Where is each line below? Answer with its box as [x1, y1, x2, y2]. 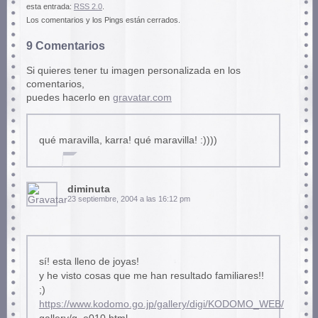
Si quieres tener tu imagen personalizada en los [26, 65, 241, 76]
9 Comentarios [26, 38, 105, 52]
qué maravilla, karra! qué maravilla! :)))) [38, 135, 217, 146]
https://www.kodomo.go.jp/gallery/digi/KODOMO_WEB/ [38, 299, 284, 310]
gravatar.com [112, 92, 172, 103]
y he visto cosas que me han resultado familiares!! [38, 270, 264, 282]
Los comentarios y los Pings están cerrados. [26, 16, 180, 25]
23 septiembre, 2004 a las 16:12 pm [67, 194, 190, 204]
